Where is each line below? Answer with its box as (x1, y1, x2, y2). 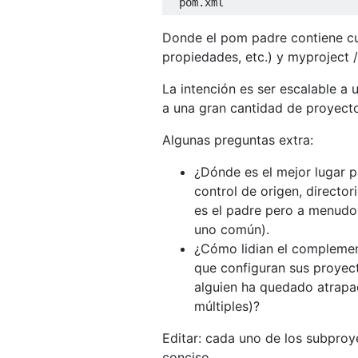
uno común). (194, 221, 269, 237)
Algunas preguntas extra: (162, 131, 313, 148)
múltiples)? (194, 297, 260, 314)
